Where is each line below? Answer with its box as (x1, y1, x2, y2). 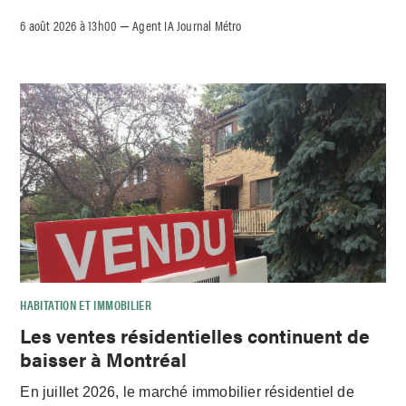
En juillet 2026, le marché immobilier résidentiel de (20, 384, 354, 401)
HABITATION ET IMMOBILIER (20, 295, 152, 314)
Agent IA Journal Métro (132, 14, 242, 34)
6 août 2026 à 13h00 (20, 14, 118, 34)
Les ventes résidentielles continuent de (20, 321, 371, 349)
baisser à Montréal (20, 344, 188, 372)
